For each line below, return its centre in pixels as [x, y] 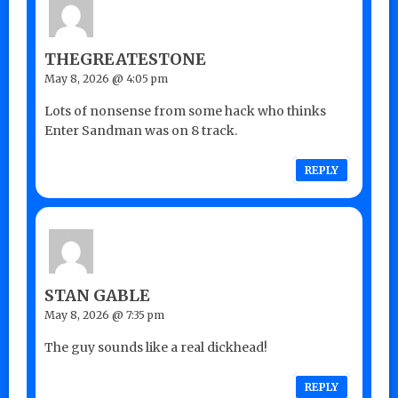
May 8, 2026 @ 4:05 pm [106, 78]
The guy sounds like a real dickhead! [156, 347]
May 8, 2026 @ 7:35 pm [104, 314]
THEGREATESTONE [125, 59]
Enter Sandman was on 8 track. [141, 130]
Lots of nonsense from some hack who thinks [185, 111]
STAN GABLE [97, 295]
